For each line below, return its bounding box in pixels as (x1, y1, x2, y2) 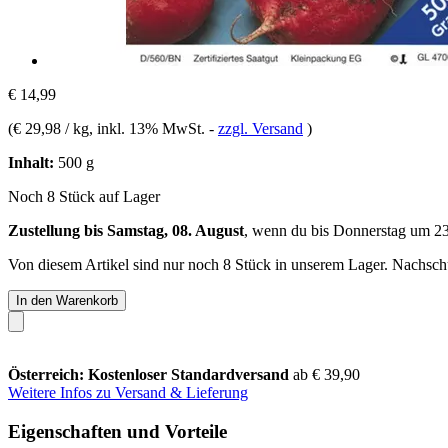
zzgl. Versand (218, 119, 303, 137)
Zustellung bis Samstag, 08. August (8, 221, 244, 239)
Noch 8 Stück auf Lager (8, 187, 160, 205)
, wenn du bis (244, 221, 333, 239)
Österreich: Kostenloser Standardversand (8, 365, 293, 383)
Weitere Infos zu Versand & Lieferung (8, 383, 248, 401)
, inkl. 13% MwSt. (89, 119, 209, 137)
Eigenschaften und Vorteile (8, 420, 227, 442)
